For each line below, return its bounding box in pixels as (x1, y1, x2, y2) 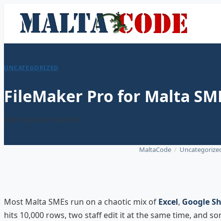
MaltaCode (139, 145, 171, 154)
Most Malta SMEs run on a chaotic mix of (4, 196, 158, 207)
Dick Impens (4, 114, 45, 124)
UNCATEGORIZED (4, 64, 59, 72)
